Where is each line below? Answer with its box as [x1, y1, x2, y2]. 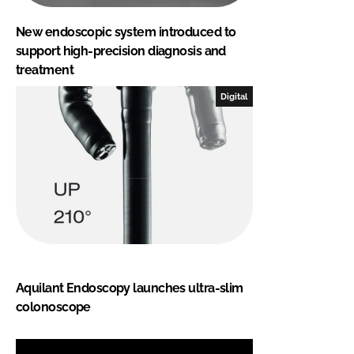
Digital [220, 91, 248, 101]
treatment [16, 62, 73, 77]
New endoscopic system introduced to [16, 24, 236, 40]
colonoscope [16, 299, 91, 314]
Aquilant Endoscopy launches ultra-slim [16, 280, 243, 296]
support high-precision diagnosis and [16, 43, 226, 58]
